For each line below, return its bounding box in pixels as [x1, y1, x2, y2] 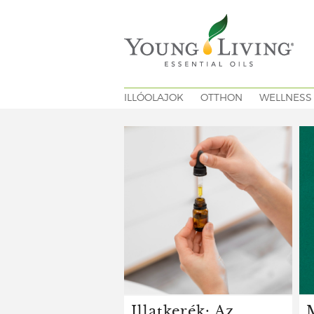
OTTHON [200, 93, 243, 103]
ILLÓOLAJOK [124, 93, 184, 103]
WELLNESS [259, 93, 312, 103]
